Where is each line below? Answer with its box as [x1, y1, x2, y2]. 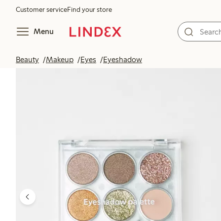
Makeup [46, 55, 74, 64]
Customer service [16, 5, 67, 14]
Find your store [67, 5, 112, 14]
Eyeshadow [103, 55, 142, 64]
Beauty [16, 55, 39, 64]
